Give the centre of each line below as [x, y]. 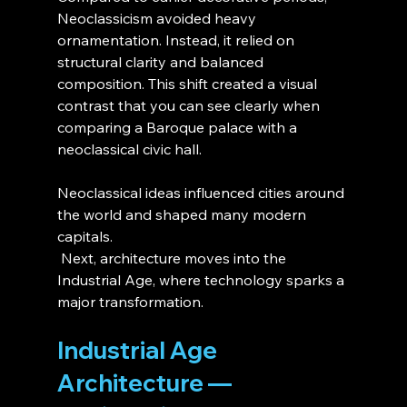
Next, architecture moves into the [173, 258]
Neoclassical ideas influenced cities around [202, 193]
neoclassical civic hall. [129, 149]
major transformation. [130, 302]
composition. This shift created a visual [189, 84]
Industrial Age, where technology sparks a [202, 280]
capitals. [84, 237]
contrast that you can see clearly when [190, 106]
